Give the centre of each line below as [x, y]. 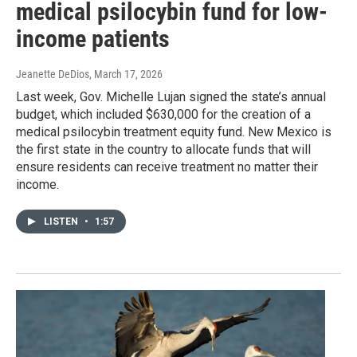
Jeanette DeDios [53, 75]
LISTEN [62, 222]
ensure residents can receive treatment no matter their [167, 167]
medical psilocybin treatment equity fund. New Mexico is [174, 132]
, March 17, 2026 [126, 75]
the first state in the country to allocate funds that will [163, 150]
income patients [93, 39]
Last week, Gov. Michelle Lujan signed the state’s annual [171, 97]
